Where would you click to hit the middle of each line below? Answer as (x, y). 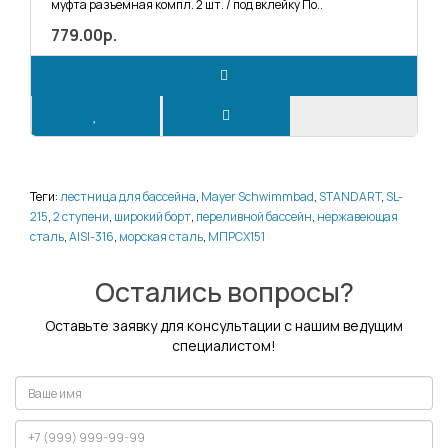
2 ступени (81, 217)
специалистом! (224, 346)
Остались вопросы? (224, 292)
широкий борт (152, 217)
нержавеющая (357, 217)
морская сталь (161, 237)
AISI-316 (91, 237)
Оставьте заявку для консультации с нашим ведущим (224, 326)
